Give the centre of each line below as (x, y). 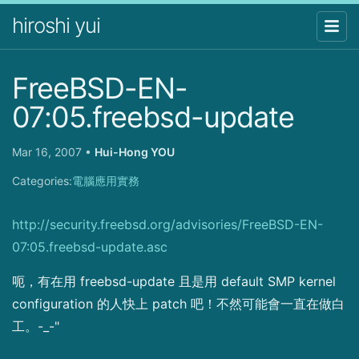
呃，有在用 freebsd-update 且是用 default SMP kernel (174, 281)
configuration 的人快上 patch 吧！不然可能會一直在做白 (178, 303)
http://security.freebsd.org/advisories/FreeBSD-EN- (167, 224)
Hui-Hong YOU (135, 151)
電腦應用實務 (106, 180)
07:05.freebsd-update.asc (90, 246)
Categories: (42, 180)
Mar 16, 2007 (48, 151)
